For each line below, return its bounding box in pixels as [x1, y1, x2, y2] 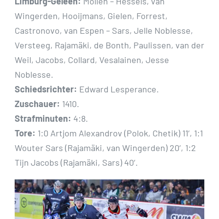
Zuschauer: [15, 98, 60, 109]
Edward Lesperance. [77, 84, 159, 95]
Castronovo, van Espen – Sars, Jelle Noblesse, [15, 25, 193, 36]
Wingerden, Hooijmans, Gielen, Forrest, [15, 10, 168, 22]
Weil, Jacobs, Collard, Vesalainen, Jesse [15, 54, 169, 66]
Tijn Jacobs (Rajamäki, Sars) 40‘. [15, 157, 138, 168]
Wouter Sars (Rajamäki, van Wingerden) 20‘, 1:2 [15, 142, 196, 153]
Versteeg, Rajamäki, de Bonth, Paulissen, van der [15, 40, 204, 51]
